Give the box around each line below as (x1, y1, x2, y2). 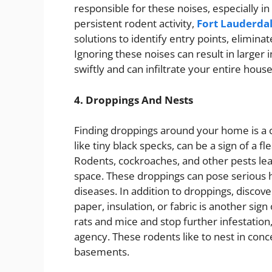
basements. (74, 245, 129, 259)
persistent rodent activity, (74, 16, 197, 31)
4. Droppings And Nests (74, 92, 193, 107)
